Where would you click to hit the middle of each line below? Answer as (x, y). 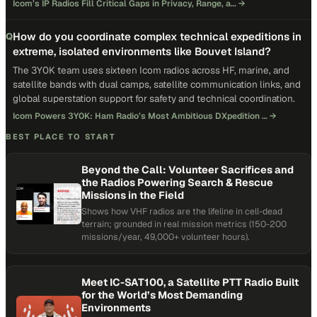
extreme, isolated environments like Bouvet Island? (142, 51)
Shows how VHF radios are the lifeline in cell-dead (182, 211)
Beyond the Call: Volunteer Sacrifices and (188, 169)
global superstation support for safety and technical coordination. (154, 98)
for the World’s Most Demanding (162, 295)
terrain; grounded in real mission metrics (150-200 (184, 224)
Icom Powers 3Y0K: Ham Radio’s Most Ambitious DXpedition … (140, 116)
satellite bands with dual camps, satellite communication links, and (157, 84)
